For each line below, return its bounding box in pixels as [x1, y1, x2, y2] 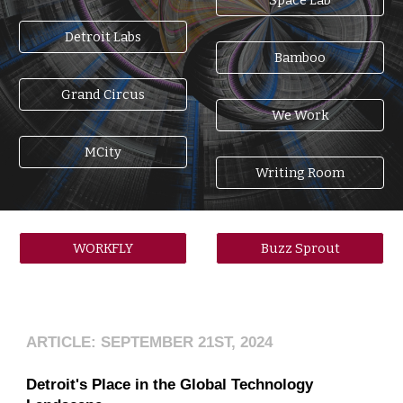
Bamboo [274, 49, 326, 66]
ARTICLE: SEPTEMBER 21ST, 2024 [26, 332, 273, 351]
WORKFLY [73, 240, 133, 256]
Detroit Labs [65, 28, 141, 45]
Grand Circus [61, 85, 145, 103]
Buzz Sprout [260, 240, 340, 256]
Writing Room [255, 164, 345, 181]
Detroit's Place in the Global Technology [26, 374, 314, 393]
